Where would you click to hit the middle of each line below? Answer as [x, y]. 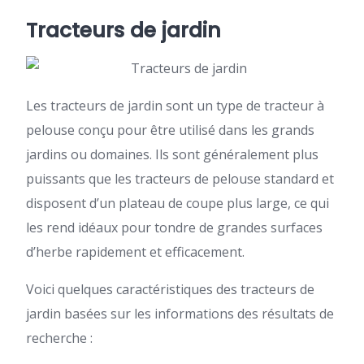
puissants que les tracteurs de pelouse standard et [180, 179]
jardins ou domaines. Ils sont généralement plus [172, 154]
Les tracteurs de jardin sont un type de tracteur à [175, 106]
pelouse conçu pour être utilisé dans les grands [170, 130]
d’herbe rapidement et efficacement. [135, 252]
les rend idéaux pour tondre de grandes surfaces [174, 227]
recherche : [59, 338]
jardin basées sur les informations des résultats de [180, 314]
